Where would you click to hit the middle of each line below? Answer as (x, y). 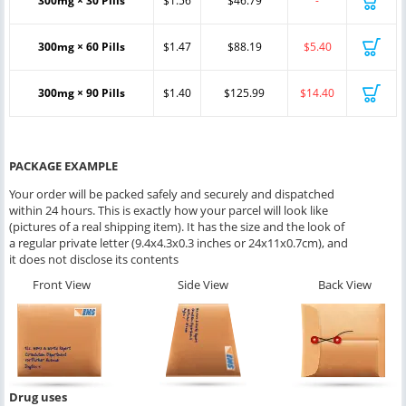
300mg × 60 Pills (82, 46)
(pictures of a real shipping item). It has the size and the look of (177, 226)
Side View (203, 284)
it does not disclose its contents (94, 259)
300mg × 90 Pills (82, 92)
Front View (62, 284)
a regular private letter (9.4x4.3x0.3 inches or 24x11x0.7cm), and (179, 242)
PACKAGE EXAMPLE (63, 165)
